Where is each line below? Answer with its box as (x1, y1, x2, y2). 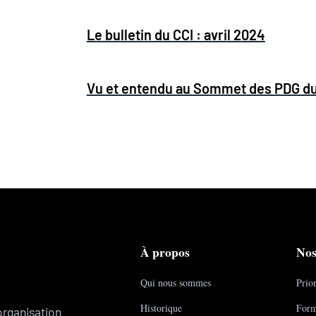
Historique (140, 300, 183, 315)
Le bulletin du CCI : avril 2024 (86, 25, 265, 43)
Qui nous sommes (140, 275, 212, 289)
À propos (140, 242, 190, 261)
